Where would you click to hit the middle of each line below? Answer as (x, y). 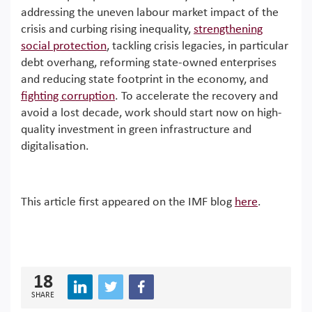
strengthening (228, 29)
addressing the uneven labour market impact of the (150, 13)
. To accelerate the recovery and (196, 96)
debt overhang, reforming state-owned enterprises (149, 63)
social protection (64, 46)
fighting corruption (68, 96)
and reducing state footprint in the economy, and (145, 79)
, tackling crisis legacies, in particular (197, 46)
